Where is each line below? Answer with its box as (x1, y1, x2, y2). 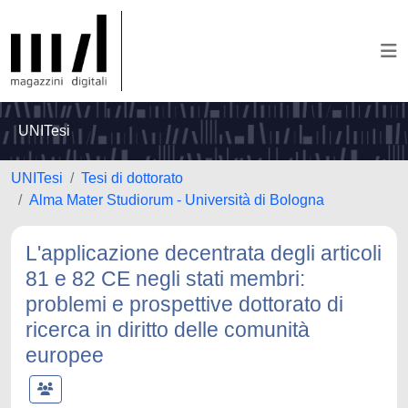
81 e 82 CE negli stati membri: (25, 267, 305, 291)
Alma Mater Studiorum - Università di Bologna (29, 192, 324, 208)
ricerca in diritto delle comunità (25, 318, 310, 342)
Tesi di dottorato (81, 170, 183, 186)
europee (25, 343, 104, 367)
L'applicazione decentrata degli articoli (25, 241, 382, 265)
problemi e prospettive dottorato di (25, 292, 343, 316)
